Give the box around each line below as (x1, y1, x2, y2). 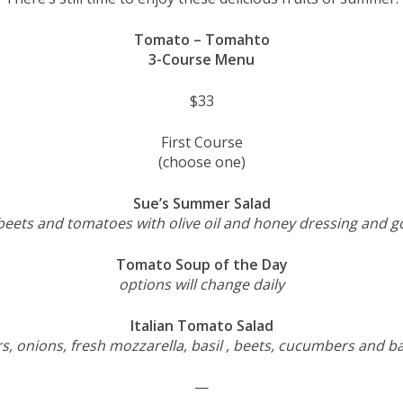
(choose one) (157, 151, 246, 172)
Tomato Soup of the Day (115, 254, 288, 274)
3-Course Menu (148, 49, 255, 69)
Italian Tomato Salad (130, 315, 273, 336)
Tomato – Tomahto (133, 29, 270, 49)
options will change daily (119, 273, 284, 294)
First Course (160, 131, 243, 152)
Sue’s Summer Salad (132, 193, 271, 213)
